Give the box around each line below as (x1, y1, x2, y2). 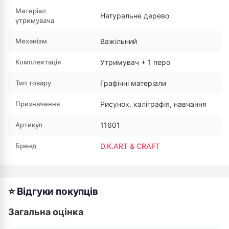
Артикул (15, 121, 42, 129)
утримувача (15, 16, 54, 25)
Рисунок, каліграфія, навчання (100, 100, 207, 108)
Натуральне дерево (100, 11, 169, 20)
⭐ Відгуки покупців (8, 186, 98, 197)
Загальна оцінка (8, 207, 83, 217)
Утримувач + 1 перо (100, 58, 170, 66)
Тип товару (15, 79, 51, 87)
